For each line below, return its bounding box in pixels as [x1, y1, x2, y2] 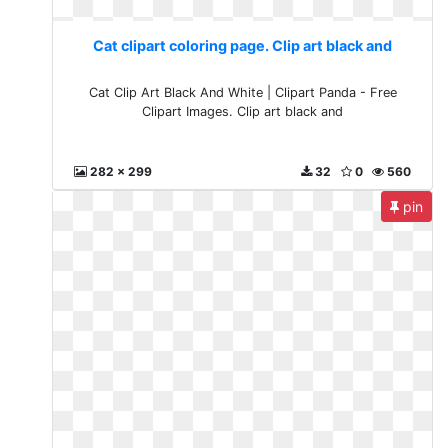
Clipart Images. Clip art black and [142, 104, 344, 119]
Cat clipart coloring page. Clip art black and [93, 37, 393, 54]
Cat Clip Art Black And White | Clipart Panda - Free [88, 85, 397, 100]
